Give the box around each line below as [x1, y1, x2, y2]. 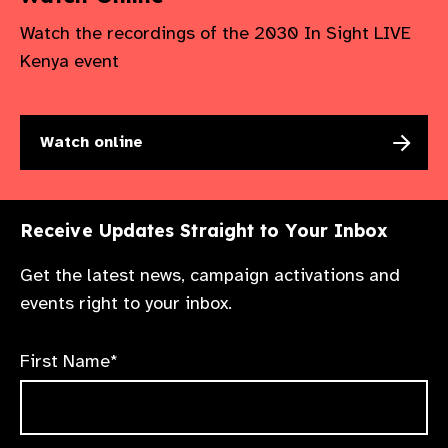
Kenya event [20, 49, 119, 72]
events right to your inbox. [20, 291, 232, 314]
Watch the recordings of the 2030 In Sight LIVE [20, 21, 411, 44]
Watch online [40, 132, 143, 153]
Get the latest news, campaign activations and [20, 263, 400, 286]
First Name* [20, 349, 118, 372]
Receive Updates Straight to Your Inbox [20, 218, 389, 241]
